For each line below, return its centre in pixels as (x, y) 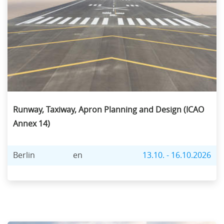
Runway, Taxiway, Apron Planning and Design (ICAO (108, 110)
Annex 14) (31, 124)
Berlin (24, 155)
